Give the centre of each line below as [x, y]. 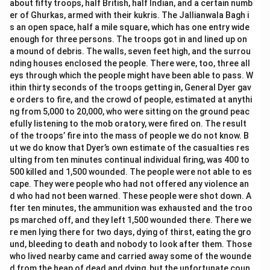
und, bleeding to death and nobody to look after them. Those [131, 244]
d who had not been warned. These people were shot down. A [130, 196]
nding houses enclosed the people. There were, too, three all [130, 63]
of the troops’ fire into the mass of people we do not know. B [129, 136]
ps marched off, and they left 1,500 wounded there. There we [130, 220]
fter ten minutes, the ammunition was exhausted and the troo [131, 208]
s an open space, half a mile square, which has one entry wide [130, 27]
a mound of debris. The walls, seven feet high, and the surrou [130, 51]
